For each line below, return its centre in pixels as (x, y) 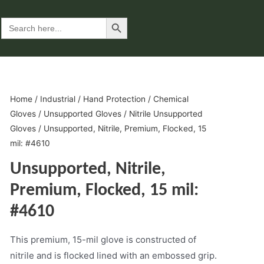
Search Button (118, 17)
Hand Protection (114, 99)
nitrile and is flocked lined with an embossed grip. (113, 255)
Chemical (171, 99)
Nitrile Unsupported (166, 114)
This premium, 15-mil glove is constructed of (103, 239)
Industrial (57, 99)
